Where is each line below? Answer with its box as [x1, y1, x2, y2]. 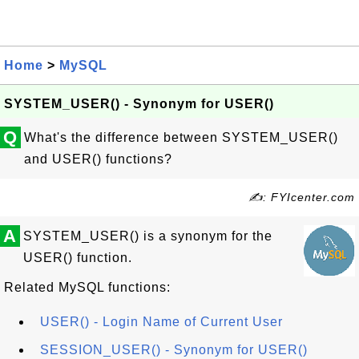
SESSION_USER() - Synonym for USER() [40, 343, 308, 357]
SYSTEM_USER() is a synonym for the [23, 229, 272, 243]
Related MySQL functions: [4, 280, 171, 294]
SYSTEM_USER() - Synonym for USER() [4, 97, 274, 111]
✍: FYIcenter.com [248, 191, 355, 204]
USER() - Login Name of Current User [40, 315, 283, 329]
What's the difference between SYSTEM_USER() [24, 131, 338, 144]
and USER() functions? [24, 152, 172, 166]
